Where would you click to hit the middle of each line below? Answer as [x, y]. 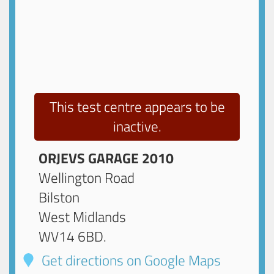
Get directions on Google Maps [130, 261]
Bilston [59, 198]
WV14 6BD [71, 237]
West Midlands [83, 217]
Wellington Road [87, 178]
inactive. [137, 126]
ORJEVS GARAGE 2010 [106, 158]
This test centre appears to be [137, 106]
